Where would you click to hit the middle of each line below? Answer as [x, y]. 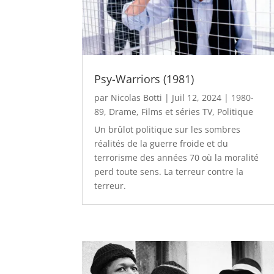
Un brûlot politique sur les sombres [168, 130]
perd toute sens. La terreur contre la [169, 172]
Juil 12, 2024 [197, 98]
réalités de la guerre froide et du [161, 144]
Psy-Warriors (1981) [144, 79]
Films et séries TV [177, 112]
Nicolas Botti [137, 98]
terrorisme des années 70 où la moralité [177, 158]
